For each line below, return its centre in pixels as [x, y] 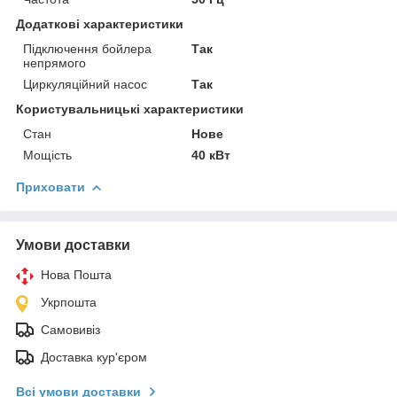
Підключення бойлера [87, 49]
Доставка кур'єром [94, 358]
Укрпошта [69, 303]
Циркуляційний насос [85, 85]
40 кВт [211, 156]
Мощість [47, 156]
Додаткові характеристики [100, 24]
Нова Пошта [76, 275]
